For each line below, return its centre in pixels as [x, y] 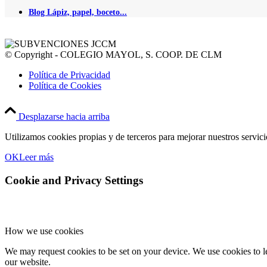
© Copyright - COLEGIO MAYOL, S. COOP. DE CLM [113, 55]
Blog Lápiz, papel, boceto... [78, 12]
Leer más [36, 157]
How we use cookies [44, 231]
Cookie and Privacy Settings [74, 181]
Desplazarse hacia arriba [64, 117]
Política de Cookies [65, 86]
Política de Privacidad [69, 75]
